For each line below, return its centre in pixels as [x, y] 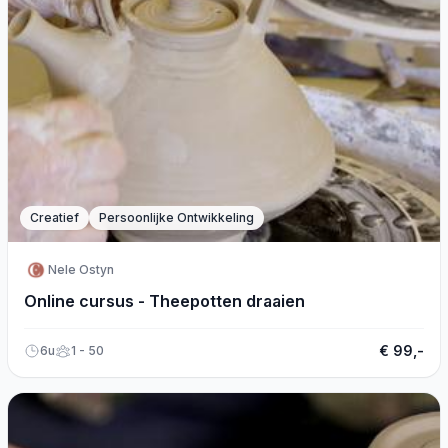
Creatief [54, 217]
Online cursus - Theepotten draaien [164, 301]
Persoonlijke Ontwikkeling [176, 217]
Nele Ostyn [81, 269]
